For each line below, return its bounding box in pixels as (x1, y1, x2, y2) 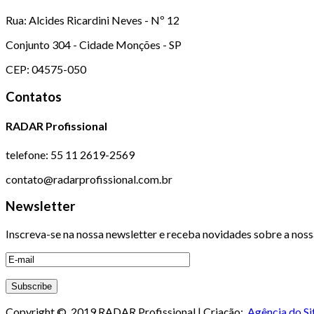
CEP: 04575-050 (6, 62, 86, 76)
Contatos (6, 89, 62, 105)
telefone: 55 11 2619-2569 (6, 147, 135, 161)
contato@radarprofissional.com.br (6, 172, 172, 186)
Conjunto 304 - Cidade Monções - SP (6, 38, 182, 52)
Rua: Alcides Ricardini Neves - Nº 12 (6, 13, 179, 27)
